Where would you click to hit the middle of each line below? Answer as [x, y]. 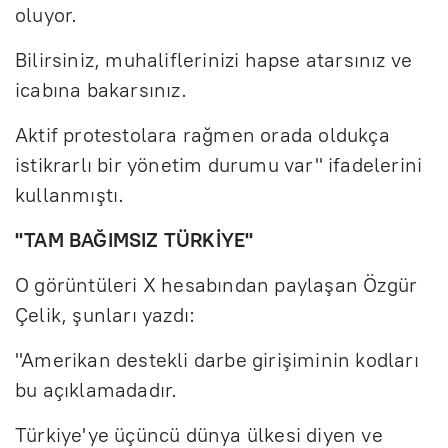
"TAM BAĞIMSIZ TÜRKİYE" [134, 239]
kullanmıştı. [70, 194]
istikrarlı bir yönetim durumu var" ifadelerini [219, 164]
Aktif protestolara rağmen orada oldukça [202, 134]
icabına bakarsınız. [101, 89]
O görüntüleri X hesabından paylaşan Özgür [216, 284]
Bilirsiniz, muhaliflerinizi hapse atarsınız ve [214, 59]
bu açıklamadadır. [96, 389]
